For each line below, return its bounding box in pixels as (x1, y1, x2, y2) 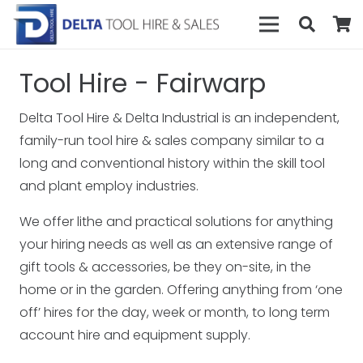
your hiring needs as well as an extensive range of (19, 235, 333, 254)
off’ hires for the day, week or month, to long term (19, 303, 330, 322)
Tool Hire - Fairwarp (19, 65, 266, 101)
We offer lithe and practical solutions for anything (19, 212, 333, 231)
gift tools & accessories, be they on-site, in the (19, 258, 311, 276)
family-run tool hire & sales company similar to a (19, 131, 324, 150)
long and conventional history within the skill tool (19, 154, 325, 173)
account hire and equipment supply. (19, 326, 250, 344)
